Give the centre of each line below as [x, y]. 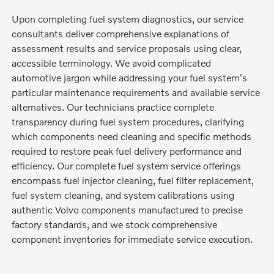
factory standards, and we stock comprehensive [115, 224]
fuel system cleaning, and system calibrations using [123, 194]
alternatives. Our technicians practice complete [113, 106]
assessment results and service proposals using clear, [127, 48]
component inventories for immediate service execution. [132, 239]
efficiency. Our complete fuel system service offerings [127, 165]
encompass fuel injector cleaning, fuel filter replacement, [133, 180]
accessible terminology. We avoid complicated [112, 62]
